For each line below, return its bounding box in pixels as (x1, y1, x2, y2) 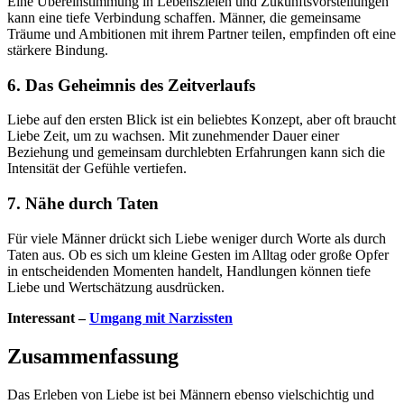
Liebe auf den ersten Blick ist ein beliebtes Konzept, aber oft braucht (7, 112, 396, 128)
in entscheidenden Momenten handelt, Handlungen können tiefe (7, 262, 371, 279)
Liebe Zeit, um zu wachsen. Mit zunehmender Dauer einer (7, 128, 339, 144)
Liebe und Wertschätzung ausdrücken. (7, 279, 225, 295)
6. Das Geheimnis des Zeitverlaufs (7, 75, 255, 95)
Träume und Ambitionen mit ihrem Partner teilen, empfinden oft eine (7, 26, 396, 41)
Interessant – (7, 309, 89, 326)
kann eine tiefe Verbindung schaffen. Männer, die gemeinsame (7, 10, 361, 25)
